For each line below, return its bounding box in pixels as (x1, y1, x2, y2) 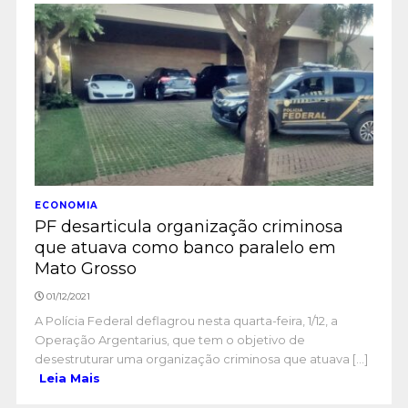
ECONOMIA (34, 199, 98, 211)
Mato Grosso (34, 259, 137, 279)
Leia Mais (38, 371, 100, 385)
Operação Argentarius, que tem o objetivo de (34, 332, 305, 347)
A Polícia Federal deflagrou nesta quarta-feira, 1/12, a (34, 313, 338, 328)
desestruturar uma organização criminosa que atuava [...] (34, 352, 368, 366)
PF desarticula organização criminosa (34, 217, 343, 237)
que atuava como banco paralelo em (34, 238, 336, 258)
